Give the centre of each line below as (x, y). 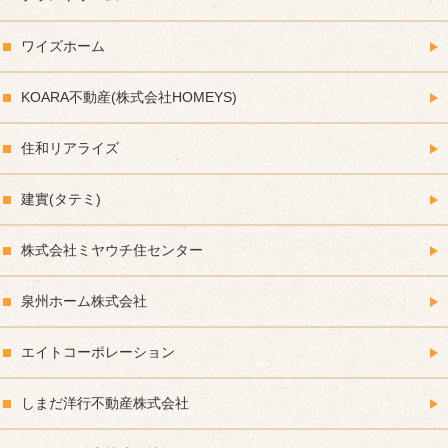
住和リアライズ (70, 148)
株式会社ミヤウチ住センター (112, 250)
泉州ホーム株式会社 (84, 301)
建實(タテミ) (61, 199)
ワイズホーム (63, 46)
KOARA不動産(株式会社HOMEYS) (129, 97)
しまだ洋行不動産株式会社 (105, 403)
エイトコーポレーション (98, 352)
